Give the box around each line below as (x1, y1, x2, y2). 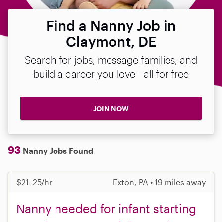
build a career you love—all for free (33, 68, 189, 80)
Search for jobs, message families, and (24, 54, 198, 66)
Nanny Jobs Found (21, 145, 93, 155)
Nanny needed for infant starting (16, 201, 196, 216)
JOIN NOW (93, 104, 129, 112)
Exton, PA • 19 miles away (113, 177, 206, 187)
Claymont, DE (65, 33, 157, 49)
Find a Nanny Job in (46, 17, 176, 33)
